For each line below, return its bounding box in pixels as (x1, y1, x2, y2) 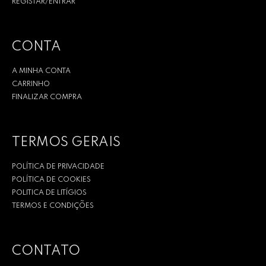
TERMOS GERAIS (12, 136, 121, 150)
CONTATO (12, 245, 80, 258)
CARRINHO (12, 81, 50, 88)
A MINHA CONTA (12, 68, 71, 75)
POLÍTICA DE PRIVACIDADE (12, 163, 104, 171)
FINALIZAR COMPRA (12, 94, 82, 102)
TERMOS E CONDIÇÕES (12, 202, 94, 210)
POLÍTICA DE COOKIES (12, 176, 91, 184)
